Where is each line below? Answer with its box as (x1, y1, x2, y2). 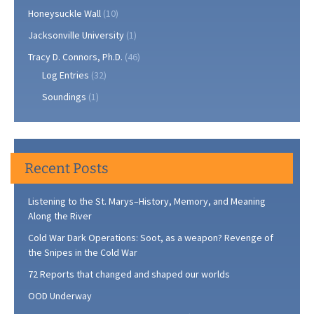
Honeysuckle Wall (28, 6, 101, 20)
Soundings (42, 90, 86, 103)
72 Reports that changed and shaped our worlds (28, 267, 230, 280)
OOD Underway (28, 289, 92, 302)
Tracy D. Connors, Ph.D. (28, 50, 123, 63)
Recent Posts (25, 159, 109, 177)
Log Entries (42, 68, 89, 81)
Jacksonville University (28, 28, 124, 41)
